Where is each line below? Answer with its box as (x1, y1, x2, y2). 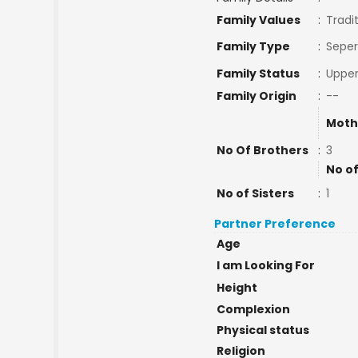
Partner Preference (214, 216, 336, 232)
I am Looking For (216, 257, 315, 273)
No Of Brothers (216, 142, 308, 158)
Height (216, 280, 257, 296)
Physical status (216, 322, 309, 338)
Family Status (216, 66, 300, 82)
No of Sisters (216, 185, 294, 201)
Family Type (216, 38, 290, 54)
